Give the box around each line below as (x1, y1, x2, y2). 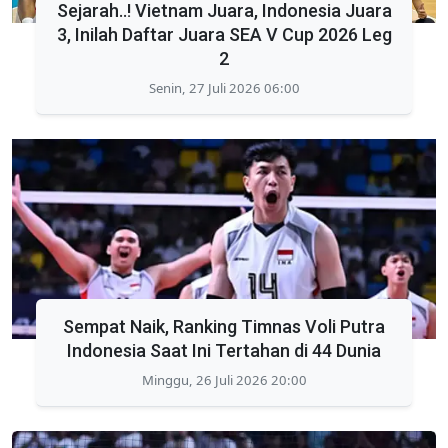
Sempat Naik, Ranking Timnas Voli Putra (63, 315, 385, 337)
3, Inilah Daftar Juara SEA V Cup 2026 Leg (56, 23, 392, 45)
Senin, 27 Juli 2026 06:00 (148, 78, 300, 97)
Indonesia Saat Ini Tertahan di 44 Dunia (67, 339, 381, 361)
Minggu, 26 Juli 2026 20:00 (141, 370, 307, 389)
